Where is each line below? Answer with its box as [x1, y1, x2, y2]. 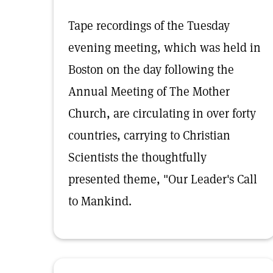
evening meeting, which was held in [68, 40, 261, 55]
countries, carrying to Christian [68, 127, 230, 143]
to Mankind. [68, 193, 132, 209]
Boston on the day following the [68, 62, 234, 77]
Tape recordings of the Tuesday [68, 18, 230, 34]
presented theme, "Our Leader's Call [68, 171, 257, 187]
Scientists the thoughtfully [68, 149, 207, 165]
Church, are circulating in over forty [68, 105, 256, 121]
